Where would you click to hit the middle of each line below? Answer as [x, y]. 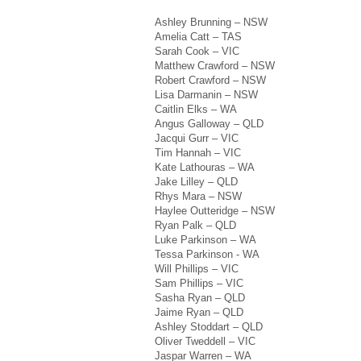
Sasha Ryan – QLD [200, 297]
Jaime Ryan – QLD [199, 312]
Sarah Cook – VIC [197, 51]
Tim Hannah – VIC [198, 152]
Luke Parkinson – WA [205, 239]
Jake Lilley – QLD [196, 181]
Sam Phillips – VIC [199, 283]
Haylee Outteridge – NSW [215, 210]
